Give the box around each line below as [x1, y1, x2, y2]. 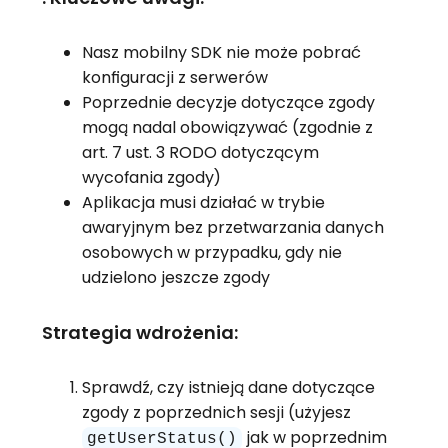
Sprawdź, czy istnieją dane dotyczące [81, 375, 375, 399]
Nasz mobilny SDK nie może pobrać [81, 41, 361, 65]
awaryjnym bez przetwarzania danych [81, 216, 384, 240]
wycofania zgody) [81, 166, 221, 190]
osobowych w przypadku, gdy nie [81, 241, 342, 265]
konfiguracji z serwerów [81, 66, 268, 90]
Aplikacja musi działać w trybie [81, 191, 325, 215]
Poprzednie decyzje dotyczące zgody [81, 91, 375, 115]
